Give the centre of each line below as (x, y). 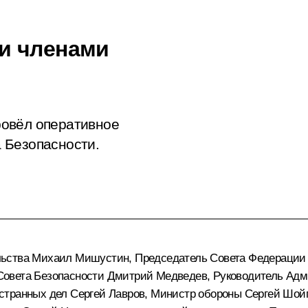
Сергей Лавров (108, 294)
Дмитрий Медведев (157, 276)
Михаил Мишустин (80, 258)
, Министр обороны (195, 294)
